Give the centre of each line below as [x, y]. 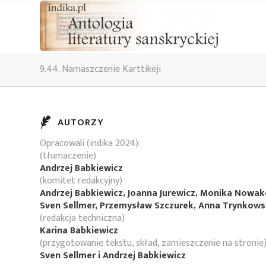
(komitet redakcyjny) [81, 181]
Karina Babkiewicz [79, 231]
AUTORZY [81, 123]
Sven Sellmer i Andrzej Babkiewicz [113, 256]
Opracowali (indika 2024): [90, 143]
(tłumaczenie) [68, 156]
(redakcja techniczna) [82, 218]
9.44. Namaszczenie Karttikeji [100, 69]
